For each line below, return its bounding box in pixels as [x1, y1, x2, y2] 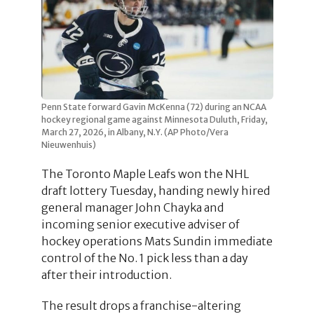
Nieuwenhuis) [41, 139, 96, 150]
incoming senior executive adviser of [41, 217, 240, 231]
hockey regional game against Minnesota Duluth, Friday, [41, 114, 268, 125]
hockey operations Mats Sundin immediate [41, 233, 273, 248]
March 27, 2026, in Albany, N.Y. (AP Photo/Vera [41, 126, 228, 137]
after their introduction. [41, 267, 172, 282]
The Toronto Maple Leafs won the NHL [41, 166, 250, 181]
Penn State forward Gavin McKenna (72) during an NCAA [41, 101, 266, 112]
